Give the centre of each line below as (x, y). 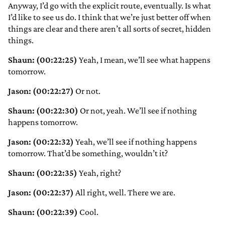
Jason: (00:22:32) (41, 142)
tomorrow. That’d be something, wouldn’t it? (88, 153)
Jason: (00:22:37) (41, 193)
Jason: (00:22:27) (41, 91)
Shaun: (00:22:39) (43, 212)
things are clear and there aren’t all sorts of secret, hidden (109, 29)
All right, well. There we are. (125, 193)
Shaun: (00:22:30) (43, 111)
